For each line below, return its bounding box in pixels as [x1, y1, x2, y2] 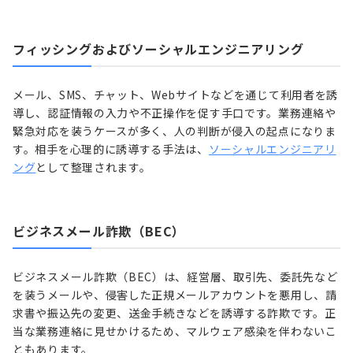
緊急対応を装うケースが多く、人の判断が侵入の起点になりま [13, 122, 336, 139]
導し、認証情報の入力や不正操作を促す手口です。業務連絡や [13, 104, 336, 121]
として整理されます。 [35, 158, 151, 175]
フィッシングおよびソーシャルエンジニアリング [13, 39, 304, 58]
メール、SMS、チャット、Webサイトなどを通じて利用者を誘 [13, 86, 338, 102]
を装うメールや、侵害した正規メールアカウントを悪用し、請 [13, 286, 337, 303]
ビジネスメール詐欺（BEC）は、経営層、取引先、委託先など [13, 268, 338, 284]
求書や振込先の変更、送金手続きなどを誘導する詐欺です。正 [13, 304, 336, 321]
